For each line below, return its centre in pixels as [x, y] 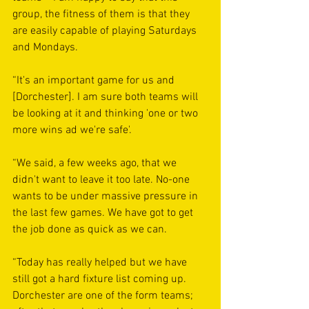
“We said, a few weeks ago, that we [96, 163]
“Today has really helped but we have [101, 262]
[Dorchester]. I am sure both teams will [107, 97]
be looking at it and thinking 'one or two [107, 113]
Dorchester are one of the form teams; [104, 296]
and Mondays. [45, 47]
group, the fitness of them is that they [102, 14]
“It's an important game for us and [95, 80]
